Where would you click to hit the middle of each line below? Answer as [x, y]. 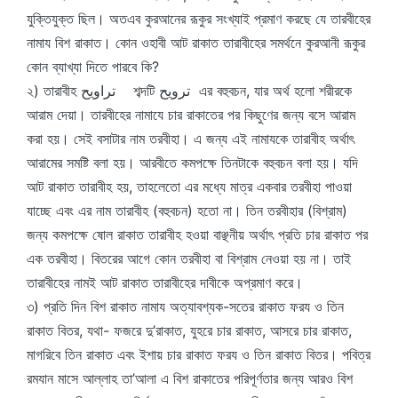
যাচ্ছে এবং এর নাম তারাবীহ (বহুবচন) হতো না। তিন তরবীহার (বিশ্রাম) [187, 211]
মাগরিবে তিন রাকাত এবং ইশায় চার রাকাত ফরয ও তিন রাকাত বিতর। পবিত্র [199, 354]
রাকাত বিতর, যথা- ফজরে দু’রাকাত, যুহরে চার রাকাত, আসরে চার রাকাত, [189, 330]
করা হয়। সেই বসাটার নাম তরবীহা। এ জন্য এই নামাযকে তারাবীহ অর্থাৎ [191, 139]
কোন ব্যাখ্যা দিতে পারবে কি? [93, 67]
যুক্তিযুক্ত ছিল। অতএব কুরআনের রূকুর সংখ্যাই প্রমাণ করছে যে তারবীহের [199, 19]
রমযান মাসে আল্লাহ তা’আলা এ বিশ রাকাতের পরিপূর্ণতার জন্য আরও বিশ [190, 378]
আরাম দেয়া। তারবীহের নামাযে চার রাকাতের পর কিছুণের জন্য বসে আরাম [191, 115]
